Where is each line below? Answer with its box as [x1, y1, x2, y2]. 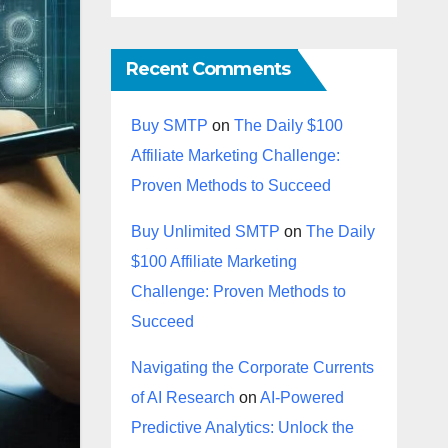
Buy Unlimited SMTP [130, 223, 280, 240]
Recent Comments [125, 58, 290, 80]
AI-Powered [259, 389, 344, 406]
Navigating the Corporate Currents [130, 359, 374, 376]
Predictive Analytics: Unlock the [130, 419, 354, 436]
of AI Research [130, 389, 235, 406]
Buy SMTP [130, 117, 208, 134]
